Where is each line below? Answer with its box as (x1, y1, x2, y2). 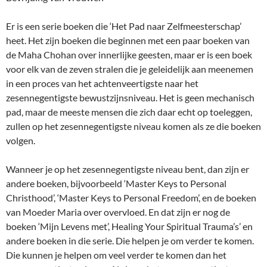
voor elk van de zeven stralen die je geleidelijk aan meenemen (6, 63, 253, 74)
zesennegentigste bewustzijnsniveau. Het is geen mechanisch (6, 92, 254, 103)
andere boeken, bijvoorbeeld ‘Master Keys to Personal (6, 178, 226, 189)
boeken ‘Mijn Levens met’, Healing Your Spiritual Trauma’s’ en (6, 221, 253, 232)
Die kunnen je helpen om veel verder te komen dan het (6, 249, 226, 260)
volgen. (6, 135, 35, 146)
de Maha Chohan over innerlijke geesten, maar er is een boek (6, 49, 252, 60)
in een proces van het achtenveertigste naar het (6, 77, 198, 89)
